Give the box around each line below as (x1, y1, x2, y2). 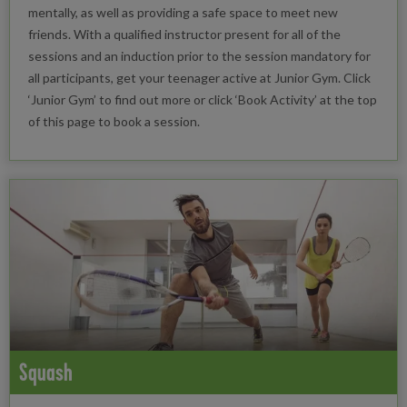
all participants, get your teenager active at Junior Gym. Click (28, 70, 371, 86)
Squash (19, 357, 73, 386)
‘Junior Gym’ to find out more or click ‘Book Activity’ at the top (28, 92, 377, 108)
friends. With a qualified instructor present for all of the (28, 26, 341, 43)
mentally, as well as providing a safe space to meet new (28, 5, 338, 21)
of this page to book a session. (28, 114, 200, 130)
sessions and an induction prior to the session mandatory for (28, 48, 371, 65)
